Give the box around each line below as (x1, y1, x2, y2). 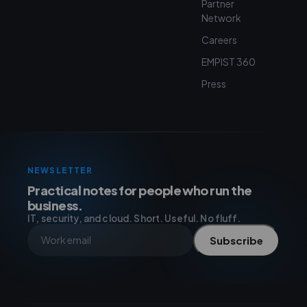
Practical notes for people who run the (27, 182, 252, 198)
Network (201, 11, 241, 24)
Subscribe (210, 233, 263, 247)
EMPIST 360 (201, 55, 256, 68)
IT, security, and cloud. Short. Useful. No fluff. (27, 212, 241, 224)
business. (27, 197, 83, 213)
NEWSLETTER (27, 164, 93, 175)
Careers (201, 33, 237, 46)
